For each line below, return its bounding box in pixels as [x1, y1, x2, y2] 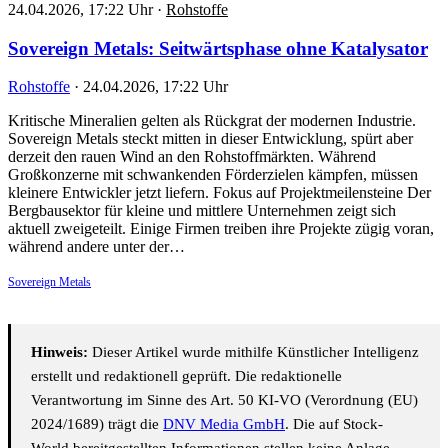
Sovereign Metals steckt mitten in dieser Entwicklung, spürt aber [8, 130, 413, 148]
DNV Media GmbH [163, 416, 285, 433]
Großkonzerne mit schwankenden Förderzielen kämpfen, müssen [8, 166, 418, 184]
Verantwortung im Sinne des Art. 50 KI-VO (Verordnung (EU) [31, 392, 418, 409]
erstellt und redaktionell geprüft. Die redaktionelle [31, 368, 342, 385]
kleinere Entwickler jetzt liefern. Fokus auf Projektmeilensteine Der [8, 184, 431, 202]
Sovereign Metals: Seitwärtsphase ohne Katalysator [8, 37, 428, 59]
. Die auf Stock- [285, 416, 383, 433]
